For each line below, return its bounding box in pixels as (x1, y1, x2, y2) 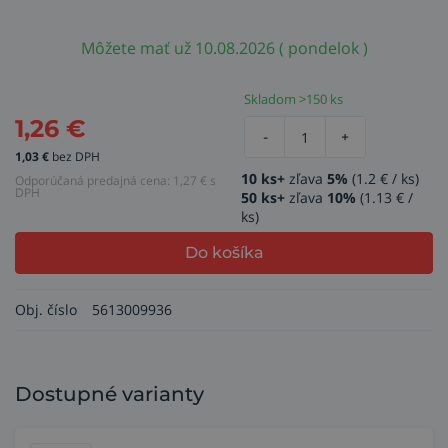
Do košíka (184, 243, 264, 262)
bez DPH (52, 148, 100, 165)
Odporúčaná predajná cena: (15, 172, 173, 189)
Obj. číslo (15, 300, 77, 319)
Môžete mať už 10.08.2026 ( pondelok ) (80, 37, 368, 59)
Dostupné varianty (15, 382, 204, 406)
